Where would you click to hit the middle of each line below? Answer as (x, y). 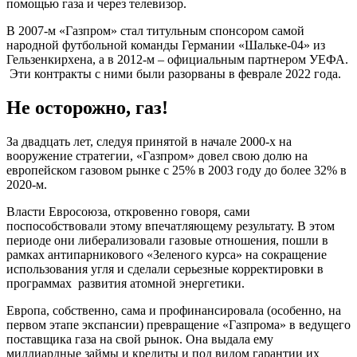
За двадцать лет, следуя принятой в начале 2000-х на (149, 142)
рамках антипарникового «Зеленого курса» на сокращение (167, 255)
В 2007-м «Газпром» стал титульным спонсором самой (155, 31)
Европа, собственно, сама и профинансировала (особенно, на (174, 311)
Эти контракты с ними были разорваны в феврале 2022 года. (174, 74)
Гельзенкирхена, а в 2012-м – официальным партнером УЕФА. (177, 60)
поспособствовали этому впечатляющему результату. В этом (171, 226)
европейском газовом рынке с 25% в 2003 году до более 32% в (177, 171)
